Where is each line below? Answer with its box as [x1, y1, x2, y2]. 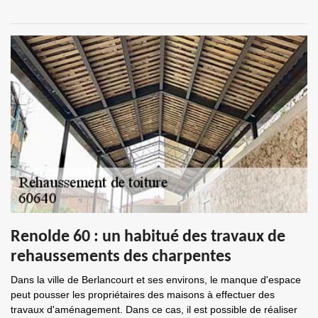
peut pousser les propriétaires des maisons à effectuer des [11, 289, 275, 300]
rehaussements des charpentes [11, 248, 231, 265]
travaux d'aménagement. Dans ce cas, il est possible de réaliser [11, 304, 297, 315]
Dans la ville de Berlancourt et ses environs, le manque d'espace [11, 274, 301, 285]
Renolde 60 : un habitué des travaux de [11, 229, 285, 246]
